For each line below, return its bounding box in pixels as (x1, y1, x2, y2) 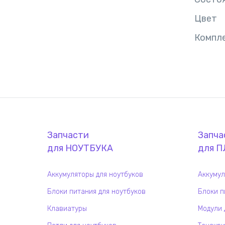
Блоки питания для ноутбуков (47, 187, 146, 196)
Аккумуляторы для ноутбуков (47, 170, 143, 179)
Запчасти (47, 130, 89, 141)
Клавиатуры (47, 204, 87, 213)
